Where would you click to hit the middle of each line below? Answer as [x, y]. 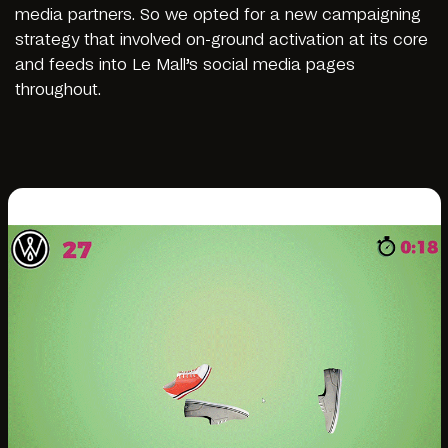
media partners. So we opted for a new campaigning [218, 14]
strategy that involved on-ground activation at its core [221, 39]
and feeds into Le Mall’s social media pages [185, 64]
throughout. [58, 89]
